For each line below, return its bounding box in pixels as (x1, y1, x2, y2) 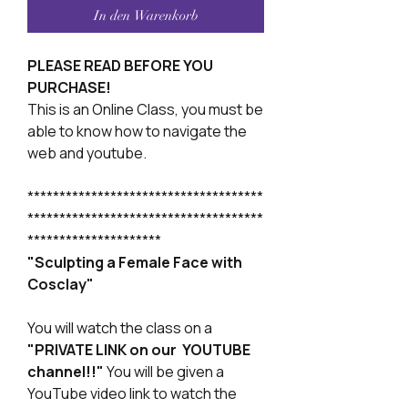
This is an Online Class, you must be (27, 99, 263, 119)
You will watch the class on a (27, 318, 212, 338)
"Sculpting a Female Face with (27, 252, 242, 272)
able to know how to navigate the (27, 121, 247, 141)
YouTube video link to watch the (27, 383, 237, 403)
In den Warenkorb (93, 7, 199, 24)
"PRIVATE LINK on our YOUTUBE (27, 340, 250, 360)
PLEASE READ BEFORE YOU (27, 56, 213, 76)
